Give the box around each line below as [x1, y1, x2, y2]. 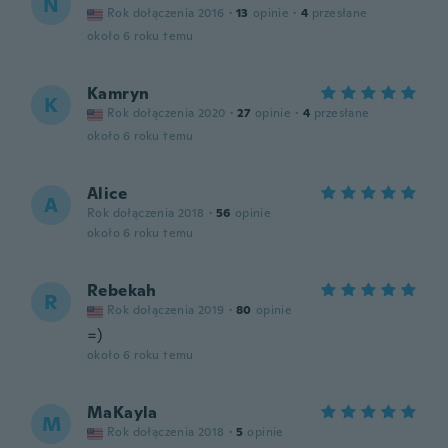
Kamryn [87, 83, 150, 104]
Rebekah [87, 280, 157, 301]
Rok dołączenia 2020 [107, 105, 226, 121]
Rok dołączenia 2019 [107, 302, 225, 318]
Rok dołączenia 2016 [107, 5, 225, 21]
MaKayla [87, 402, 158, 423]
